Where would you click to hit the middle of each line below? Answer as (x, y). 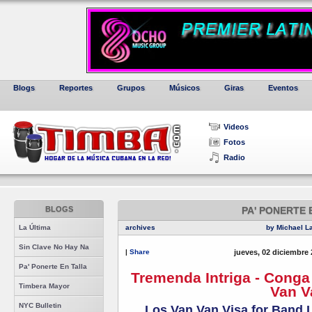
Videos (236, 127)
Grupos (131, 88)
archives (140, 227)
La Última (35, 227)
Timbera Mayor (44, 286)
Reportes (76, 88)
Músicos (185, 88)
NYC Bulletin (40, 305)
